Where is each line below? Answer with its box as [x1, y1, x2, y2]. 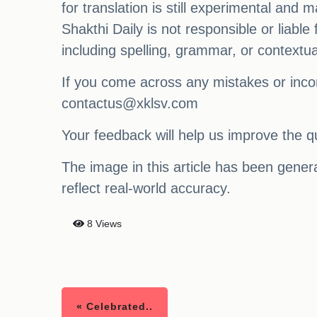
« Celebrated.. [76, 301, 153, 312]
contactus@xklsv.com [62, 96, 198, 111]
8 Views [84, 218, 122, 229]
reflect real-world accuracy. [62, 180, 231, 196]
